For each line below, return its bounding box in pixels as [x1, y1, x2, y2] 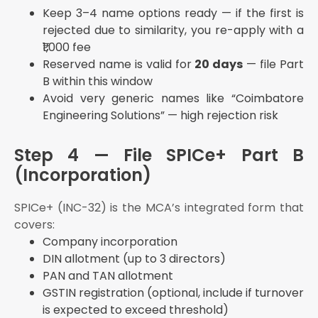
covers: [14, 216, 55, 234]
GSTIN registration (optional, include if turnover [43, 285, 304, 302]
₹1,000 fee [43, 39, 91, 56]
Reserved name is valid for [43, 56, 195, 73]
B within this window [43, 73, 153, 90]
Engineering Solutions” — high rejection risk [43, 107, 278, 124]
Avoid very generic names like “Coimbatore [43, 90, 304, 107]
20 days [194, 56, 243, 73]
